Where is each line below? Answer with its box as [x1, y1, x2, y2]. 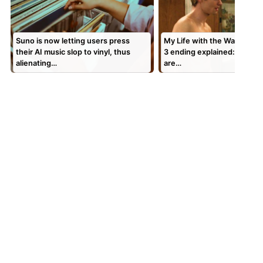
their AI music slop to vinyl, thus [16, 48, 131, 57]
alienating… [16, 59, 58, 68]
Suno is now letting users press [16, 36, 130, 46]
